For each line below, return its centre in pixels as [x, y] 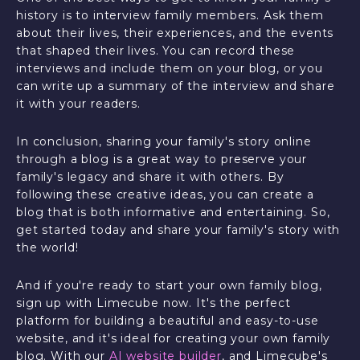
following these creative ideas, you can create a [165, 194]
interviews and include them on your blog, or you [170, 68]
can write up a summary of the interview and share [176, 86]
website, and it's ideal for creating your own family [174, 338]
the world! [47, 247]
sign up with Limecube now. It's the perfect [153, 303]
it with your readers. [78, 104]
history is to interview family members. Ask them [170, 15]
